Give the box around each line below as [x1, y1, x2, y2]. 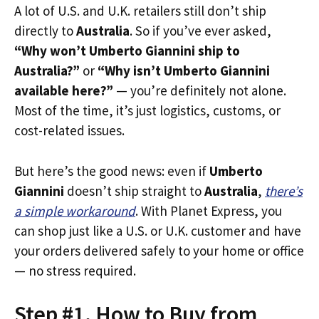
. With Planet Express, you [135, 202, 282, 219]
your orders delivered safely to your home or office [14, 241, 304, 259]
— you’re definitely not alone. [113, 82, 286, 99]
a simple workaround [14, 202, 135, 219]
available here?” [14, 82, 113, 99]
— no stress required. [14, 261, 136, 279]
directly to [14, 22, 76, 39]
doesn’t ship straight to [64, 182, 204, 199]
